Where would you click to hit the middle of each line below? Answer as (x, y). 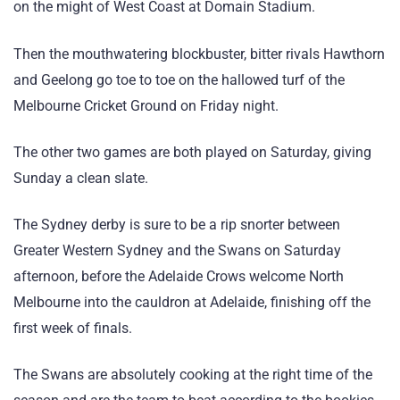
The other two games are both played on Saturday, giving (192, 152)
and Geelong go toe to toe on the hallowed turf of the (179, 79)
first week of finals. (73, 328)
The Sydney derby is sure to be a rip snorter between (177, 224)
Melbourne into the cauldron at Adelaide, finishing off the (192, 302)
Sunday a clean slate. (81, 178)
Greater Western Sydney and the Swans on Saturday (177, 250)
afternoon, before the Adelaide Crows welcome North (179, 276)
